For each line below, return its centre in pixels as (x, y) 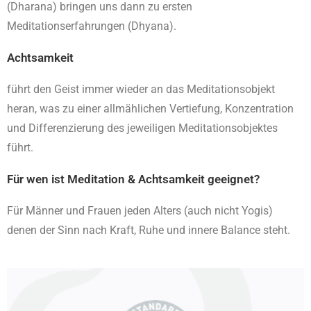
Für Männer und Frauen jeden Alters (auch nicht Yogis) (140, 211)
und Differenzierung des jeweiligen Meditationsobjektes (142, 128)
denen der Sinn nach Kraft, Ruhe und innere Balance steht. (149, 230)
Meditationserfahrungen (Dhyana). (92, 26)
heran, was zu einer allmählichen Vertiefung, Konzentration (150, 109)
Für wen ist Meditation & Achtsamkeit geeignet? (133, 179)
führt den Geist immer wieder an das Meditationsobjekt (141, 89)
